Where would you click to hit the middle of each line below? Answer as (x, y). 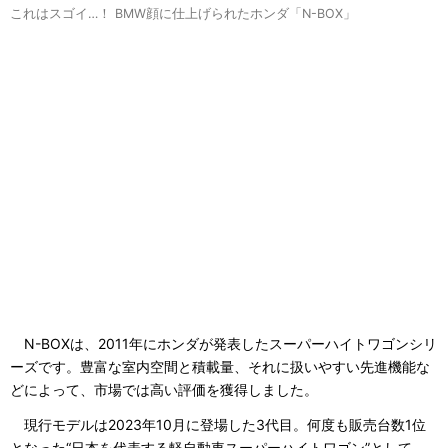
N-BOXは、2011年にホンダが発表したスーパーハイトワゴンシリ (223, 344)
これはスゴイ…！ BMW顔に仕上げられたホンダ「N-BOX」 (183, 14)
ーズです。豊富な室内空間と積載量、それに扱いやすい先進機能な (220, 367)
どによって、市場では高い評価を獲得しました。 (164, 390)
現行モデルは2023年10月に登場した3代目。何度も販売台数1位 (218, 424)
